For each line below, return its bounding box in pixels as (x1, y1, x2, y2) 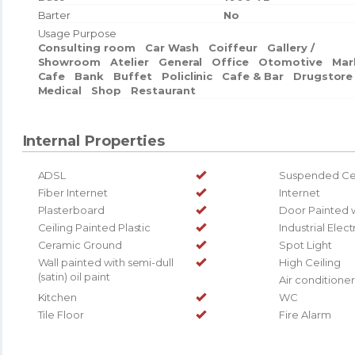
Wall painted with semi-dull (37, 255, 174, 269)
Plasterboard (37, 203, 105, 216)
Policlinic (161, 69, 213, 82)
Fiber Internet (37, 185, 108, 199)
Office (212, 55, 250, 68)
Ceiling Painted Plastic (37, 220, 151, 234)
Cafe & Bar (222, 69, 284, 82)
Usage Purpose (37, 26, 116, 40)
